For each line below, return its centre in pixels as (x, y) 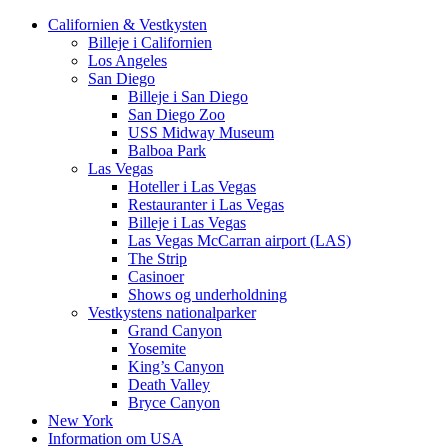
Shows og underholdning (207, 294)
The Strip (157, 258)
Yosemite (157, 348)
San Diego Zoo (176, 114)
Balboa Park (167, 150)
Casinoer (156, 276)
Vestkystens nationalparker (172, 312)
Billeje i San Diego (188, 96)
